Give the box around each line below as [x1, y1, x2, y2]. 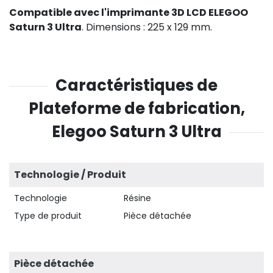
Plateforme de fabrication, [28, 97, 245, 119]
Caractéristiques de [55, 74, 218, 96]
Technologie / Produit [14, 167, 126, 182]
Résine [124, 191, 151, 204]
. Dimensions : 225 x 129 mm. [82, 19, 212, 34]
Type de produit [14, 209, 82, 222]
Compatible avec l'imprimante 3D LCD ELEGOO [9, 5, 248, 19]
